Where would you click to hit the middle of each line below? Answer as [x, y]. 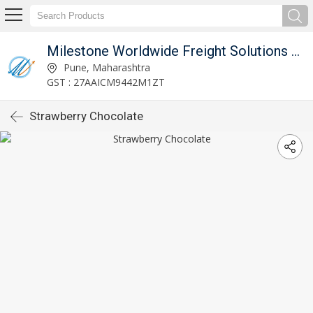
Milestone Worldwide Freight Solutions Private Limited [296, 51]
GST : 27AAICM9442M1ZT [106, 82]
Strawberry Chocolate [86, 116]
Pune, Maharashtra [105, 67]
